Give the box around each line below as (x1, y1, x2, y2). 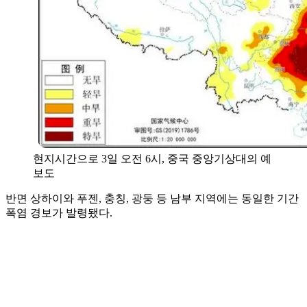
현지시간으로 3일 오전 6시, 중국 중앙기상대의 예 (33, 152, 271, 164)
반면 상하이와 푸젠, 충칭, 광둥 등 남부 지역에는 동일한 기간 (5, 192, 299, 204)
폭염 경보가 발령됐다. (5, 206, 112, 219)
